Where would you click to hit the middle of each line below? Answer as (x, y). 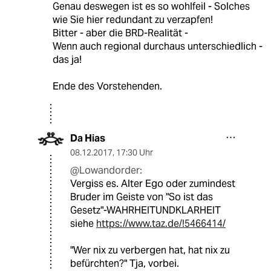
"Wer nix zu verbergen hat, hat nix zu (150, 250)
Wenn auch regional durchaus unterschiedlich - (157, 47)
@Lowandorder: (106, 171)
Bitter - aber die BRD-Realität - (120, 33)
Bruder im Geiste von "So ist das (142, 197)
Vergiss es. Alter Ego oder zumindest (153, 184)
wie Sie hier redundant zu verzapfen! (132, 20)
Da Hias (88, 139)
